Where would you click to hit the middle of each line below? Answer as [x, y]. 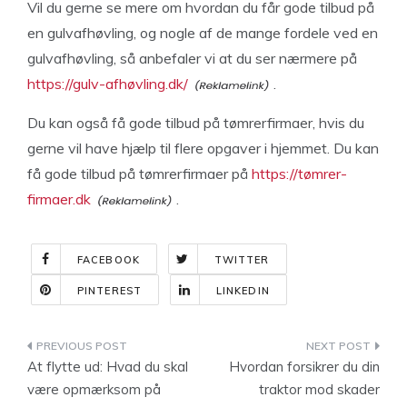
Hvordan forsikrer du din [304, 367]
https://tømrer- [299, 174]
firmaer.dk [59, 199]
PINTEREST [109, 291]
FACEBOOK [109, 260]
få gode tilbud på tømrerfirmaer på [139, 174]
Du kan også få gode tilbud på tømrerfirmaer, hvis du [196, 123]
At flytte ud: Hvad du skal [108, 367]
